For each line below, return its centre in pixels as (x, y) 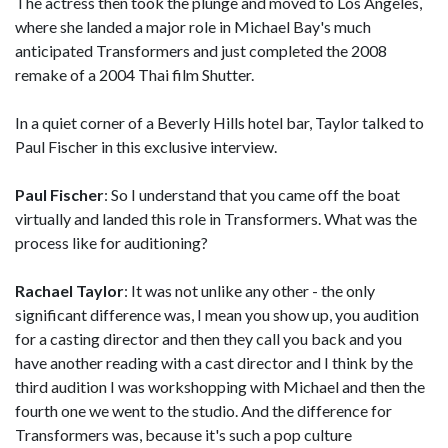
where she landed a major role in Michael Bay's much (193, 26)
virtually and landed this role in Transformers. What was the (216, 218)
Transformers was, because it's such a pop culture (183, 434)
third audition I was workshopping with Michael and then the (220, 386)
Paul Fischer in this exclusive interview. (146, 146)
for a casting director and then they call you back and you (208, 338)
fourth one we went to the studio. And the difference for (203, 410)
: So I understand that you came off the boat (252, 194)
